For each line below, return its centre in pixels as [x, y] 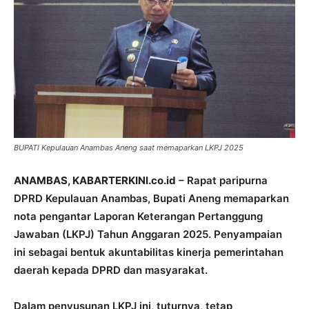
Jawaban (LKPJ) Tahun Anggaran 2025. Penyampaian [148, 234]
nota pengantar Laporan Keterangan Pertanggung [138, 216]
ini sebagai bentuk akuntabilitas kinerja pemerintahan [149, 252]
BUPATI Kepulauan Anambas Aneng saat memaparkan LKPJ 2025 [129, 147]
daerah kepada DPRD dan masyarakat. [111, 270]
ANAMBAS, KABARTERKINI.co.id [95, 180]
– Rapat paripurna [222, 180]
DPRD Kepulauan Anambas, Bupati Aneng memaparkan [151, 198]
